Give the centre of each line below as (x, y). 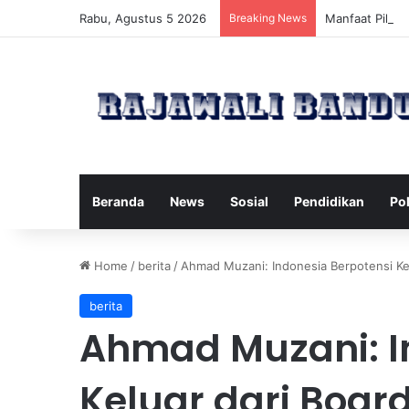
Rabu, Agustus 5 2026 (143, 18)
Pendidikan (329, 201)
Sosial (249, 201)
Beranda (118, 201)
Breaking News (268, 18)
